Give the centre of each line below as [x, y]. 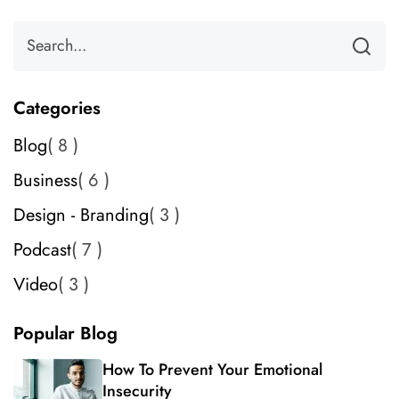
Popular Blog [65, 333]
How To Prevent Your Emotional [212, 369]
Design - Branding [81, 215]
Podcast [42, 249]
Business [45, 180]
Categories [57, 108]
